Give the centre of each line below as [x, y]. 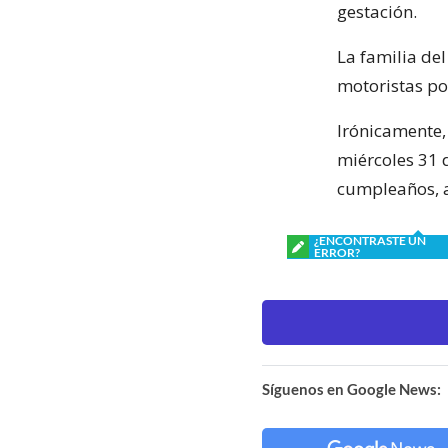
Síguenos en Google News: [351, 388]
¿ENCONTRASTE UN [370, 240]
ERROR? [337, 252]
